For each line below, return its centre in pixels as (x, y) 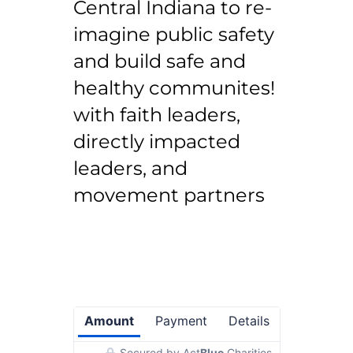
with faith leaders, (156, 115)
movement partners (169, 195)
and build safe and (159, 61)
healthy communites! (174, 88)
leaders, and (130, 169)
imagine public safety (173, 35)
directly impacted (156, 142)
